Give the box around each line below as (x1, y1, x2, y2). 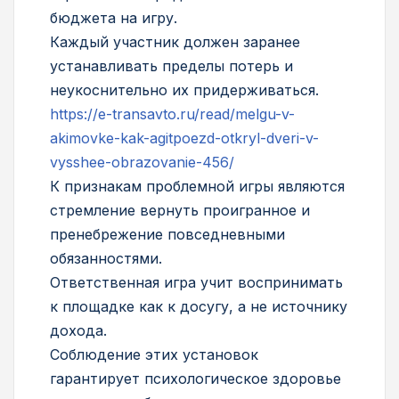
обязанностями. (50, 249, 162, 268)
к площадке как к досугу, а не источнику (50, 297, 347, 316)
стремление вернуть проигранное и (50, 201, 310, 220)
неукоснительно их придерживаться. (50, 81, 319, 100)
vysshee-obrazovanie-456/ (50, 153, 234, 172)
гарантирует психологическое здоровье (50, 370, 341, 388)
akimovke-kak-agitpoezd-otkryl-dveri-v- (50, 129, 319, 148)
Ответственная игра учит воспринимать (50, 273, 343, 292)
